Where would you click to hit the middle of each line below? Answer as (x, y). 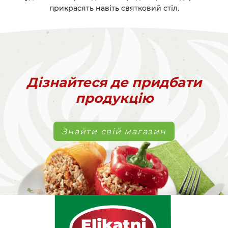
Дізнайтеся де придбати (114, 83)
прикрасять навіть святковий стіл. (114, 8)
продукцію (114, 98)
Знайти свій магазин (114, 131)
